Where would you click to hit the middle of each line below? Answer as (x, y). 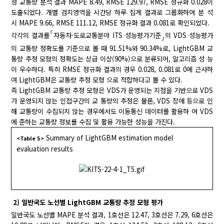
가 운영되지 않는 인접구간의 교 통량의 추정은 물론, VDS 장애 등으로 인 (112, 101)
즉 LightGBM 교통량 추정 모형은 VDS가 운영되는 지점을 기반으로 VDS (112, 90)
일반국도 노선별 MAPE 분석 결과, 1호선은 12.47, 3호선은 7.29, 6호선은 (112, 215)
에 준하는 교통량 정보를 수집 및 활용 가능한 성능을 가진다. (93, 122)
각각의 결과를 (30, 35)
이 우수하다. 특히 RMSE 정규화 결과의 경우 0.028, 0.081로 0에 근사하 (112, 69)
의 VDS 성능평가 (189, 35)
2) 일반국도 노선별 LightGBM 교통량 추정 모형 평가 (88, 202)
